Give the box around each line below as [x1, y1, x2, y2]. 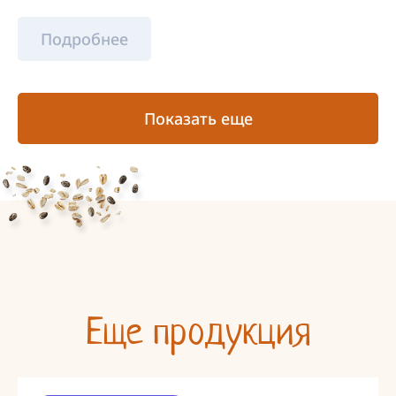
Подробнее [41, 28, 128, 50]
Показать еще [143, 108, 253, 130]
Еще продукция [85, 308, 311, 356]
